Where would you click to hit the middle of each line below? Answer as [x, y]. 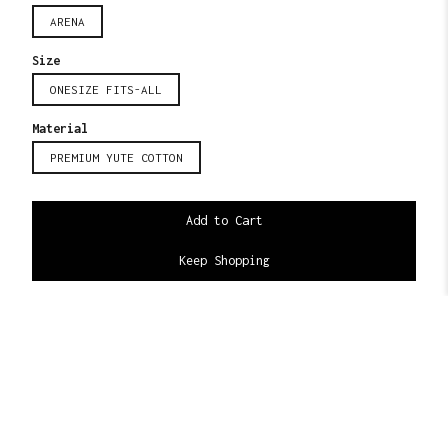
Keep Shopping [224, 261]
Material [60, 128]
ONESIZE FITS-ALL [106, 89]
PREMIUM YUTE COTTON [116, 157]
